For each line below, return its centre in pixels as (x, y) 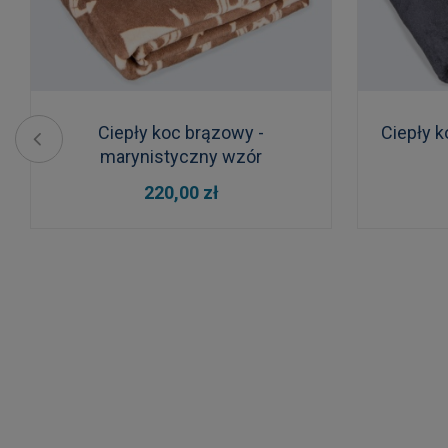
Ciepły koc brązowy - (181, 133)
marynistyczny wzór (181, 157)
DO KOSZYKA (166, 184)
